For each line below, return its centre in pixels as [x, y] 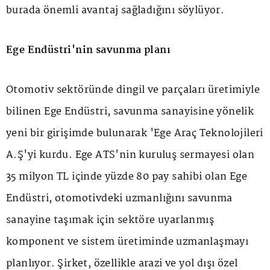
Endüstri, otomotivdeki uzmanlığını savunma [119, 199]
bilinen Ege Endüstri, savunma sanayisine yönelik [130, 112]
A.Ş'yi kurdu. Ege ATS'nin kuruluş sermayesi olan [130, 155]
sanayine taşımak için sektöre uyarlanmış [110, 221]
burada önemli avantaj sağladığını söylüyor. [115, 11]
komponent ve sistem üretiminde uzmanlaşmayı [127, 242]
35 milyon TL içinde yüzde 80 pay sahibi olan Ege [127, 177]
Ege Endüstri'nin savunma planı [88, 51]
